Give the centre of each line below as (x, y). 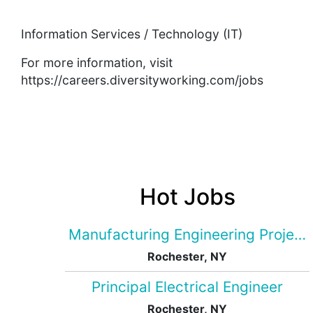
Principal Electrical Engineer (187, 287)
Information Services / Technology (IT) (132, 34)
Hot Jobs (187, 197)
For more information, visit (97, 63)
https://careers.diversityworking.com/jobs (142, 80)
